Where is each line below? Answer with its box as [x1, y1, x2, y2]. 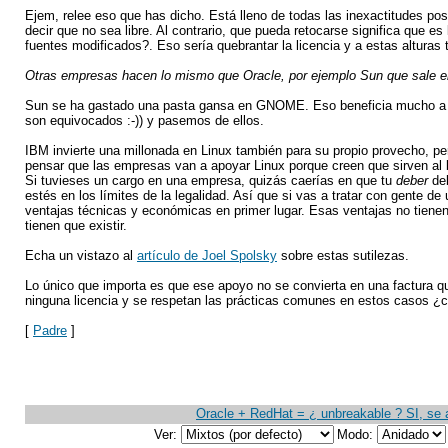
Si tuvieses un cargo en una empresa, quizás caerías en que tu [25, 173, 396, 188]
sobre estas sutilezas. [277, 248, 409, 263]
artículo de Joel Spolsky [137, 248, 277, 263]
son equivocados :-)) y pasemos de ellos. [25, 113, 264, 128]
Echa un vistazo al [25, 248, 137, 263]
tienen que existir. [25, 218, 127, 233]
